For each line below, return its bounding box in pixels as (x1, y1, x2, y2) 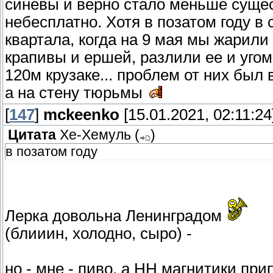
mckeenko (43, 106, 119, 124)
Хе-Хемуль (60, 127, 131, 143)
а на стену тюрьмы (5, 84, 147, 102)
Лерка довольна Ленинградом (5, 207, 226, 225)
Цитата (8, 127, 56, 143)
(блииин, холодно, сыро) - (5, 225, 192, 243)
